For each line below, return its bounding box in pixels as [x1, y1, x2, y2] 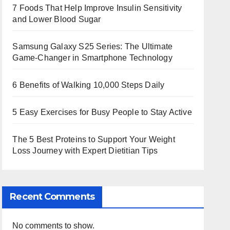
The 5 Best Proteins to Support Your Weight [12, 135, 175, 144]
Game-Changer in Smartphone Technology [12, 53, 172, 62]
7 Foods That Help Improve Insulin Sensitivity [12, 4, 182, 12]
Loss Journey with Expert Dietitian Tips [12, 146, 158, 155]
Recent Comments [10, 191, 94, 202]
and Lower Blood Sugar [12, 15, 101, 24]
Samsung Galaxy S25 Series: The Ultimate [12, 42, 173, 51]
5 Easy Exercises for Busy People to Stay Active [12, 108, 192, 117]
